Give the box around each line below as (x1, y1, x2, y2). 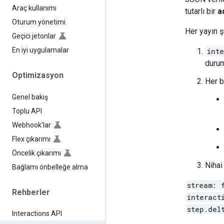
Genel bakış (12, 92, 48, 101)
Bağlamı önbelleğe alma (12, 162, 88, 171)
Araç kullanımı (12, 4, 56, 12)
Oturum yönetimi (12, 18, 65, 26)
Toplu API (12, 106, 42, 115)
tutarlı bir (185, 6, 217, 16)
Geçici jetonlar (12, 32, 56, 40)
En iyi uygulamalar (12, 46, 69, 54)
